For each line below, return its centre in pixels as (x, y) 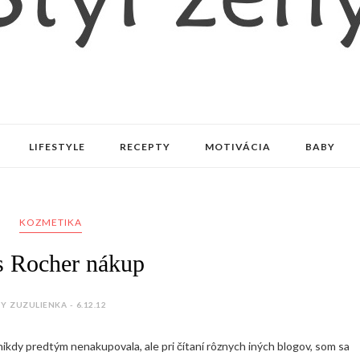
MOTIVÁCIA (237, 147)
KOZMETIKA (50, 222)
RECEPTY (145, 147)
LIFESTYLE (57, 147)
